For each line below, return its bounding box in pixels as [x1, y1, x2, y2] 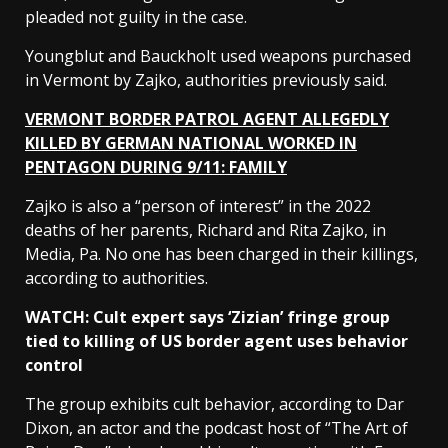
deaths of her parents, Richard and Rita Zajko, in [25, 219, 386, 242]
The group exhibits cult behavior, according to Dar [25, 393, 404, 416]
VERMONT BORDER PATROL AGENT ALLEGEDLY [25, 108, 389, 131]
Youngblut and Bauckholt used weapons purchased [25, 45, 411, 68]
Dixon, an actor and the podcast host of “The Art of [25, 417, 408, 440]
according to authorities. [25, 267, 212, 290]
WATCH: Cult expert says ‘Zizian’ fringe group [25, 306, 390, 329]
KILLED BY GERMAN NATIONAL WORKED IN [25, 132, 357, 155]
